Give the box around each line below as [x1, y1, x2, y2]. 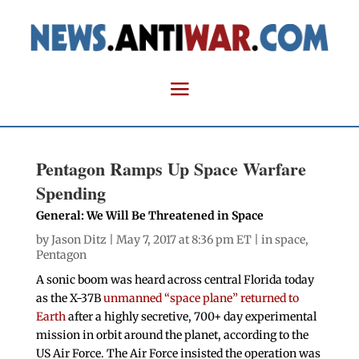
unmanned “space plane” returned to [100, 291, 299, 306]
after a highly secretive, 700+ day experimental [65, 309, 317, 325]
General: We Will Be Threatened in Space [35, 208, 264, 224]
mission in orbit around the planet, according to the [35, 328, 309, 343]
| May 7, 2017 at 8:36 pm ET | [106, 232, 261, 248]
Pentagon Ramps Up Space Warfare [35, 155, 306, 183]
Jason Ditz [50, 232, 107, 248]
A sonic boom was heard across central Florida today [35, 272, 314, 288]
